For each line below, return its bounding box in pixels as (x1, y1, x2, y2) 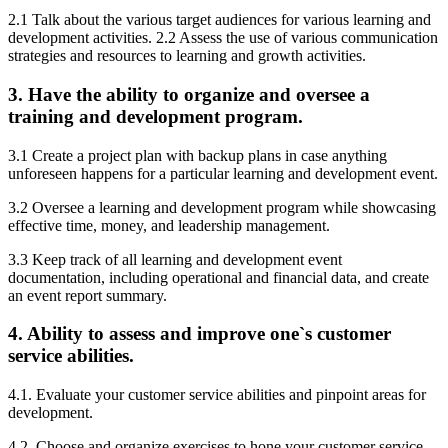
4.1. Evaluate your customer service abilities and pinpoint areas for (8, 386, 426, 404)
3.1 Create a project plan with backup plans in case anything (8, 146, 387, 164)
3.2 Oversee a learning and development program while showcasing (8, 198, 436, 216)
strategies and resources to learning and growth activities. (8, 47, 366, 65)
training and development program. (8, 106, 303, 128)
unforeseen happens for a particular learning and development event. (8, 164, 438, 182)
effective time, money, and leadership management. (8, 216, 330, 234)
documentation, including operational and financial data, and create (8, 268, 429, 286)
